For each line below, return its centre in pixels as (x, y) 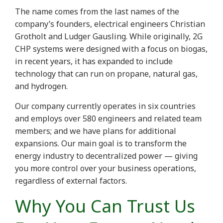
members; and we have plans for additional (96, 131)
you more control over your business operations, (106, 168)
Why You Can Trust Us (105, 206)
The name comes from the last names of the (97, 12)
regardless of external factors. (72, 181)
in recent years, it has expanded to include (94, 61)
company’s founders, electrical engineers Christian (110, 24)
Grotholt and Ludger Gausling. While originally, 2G (109, 37)
